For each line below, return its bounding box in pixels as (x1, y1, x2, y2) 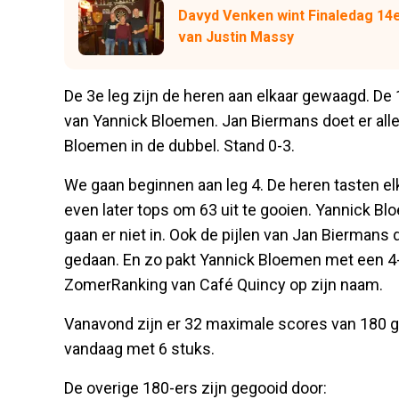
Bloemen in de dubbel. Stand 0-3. (64, 135, 295, 155)
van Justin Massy (178, 28, 294, 46)
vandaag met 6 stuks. (64, 338, 215, 358)
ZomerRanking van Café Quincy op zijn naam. (64, 274, 383, 294)
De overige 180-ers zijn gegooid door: (64, 378, 327, 397)
